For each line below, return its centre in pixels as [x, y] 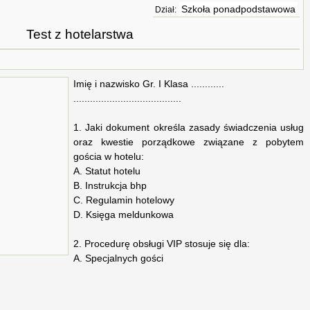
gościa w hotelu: [109, 157]
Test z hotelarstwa [80, 34]
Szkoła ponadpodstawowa [238, 9]
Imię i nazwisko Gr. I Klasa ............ [149, 84]
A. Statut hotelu [107, 172]
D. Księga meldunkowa [124, 215]
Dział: [166, 10]
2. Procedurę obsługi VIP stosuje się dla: [162, 244]
